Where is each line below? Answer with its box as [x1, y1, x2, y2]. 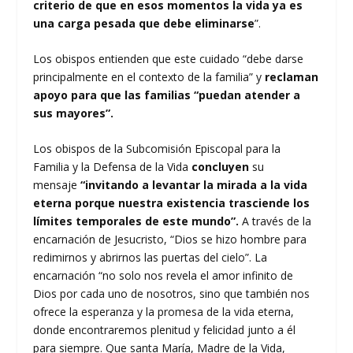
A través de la [239, 214, 312, 229]
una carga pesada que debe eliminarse [33, 15, 255, 31]
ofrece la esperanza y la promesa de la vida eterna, [33, 304, 295, 320]
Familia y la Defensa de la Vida [33, 159, 192, 175]
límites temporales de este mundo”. [33, 214, 240, 229]
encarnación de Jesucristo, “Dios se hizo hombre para [33, 232, 307, 247]
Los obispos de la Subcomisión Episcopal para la [33, 141, 281, 157]
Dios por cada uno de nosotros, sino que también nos [33, 286, 310, 302]
